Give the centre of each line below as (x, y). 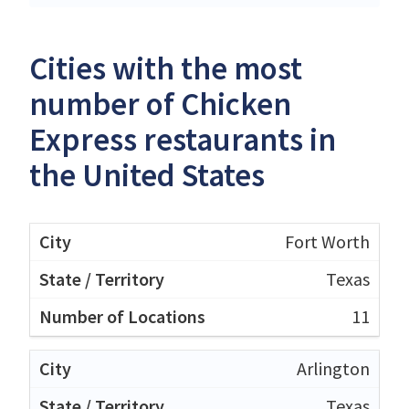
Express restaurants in (183, 139)
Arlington (333, 368)
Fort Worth (327, 241)
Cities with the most (166, 68)
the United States (147, 175)
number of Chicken (160, 104)
